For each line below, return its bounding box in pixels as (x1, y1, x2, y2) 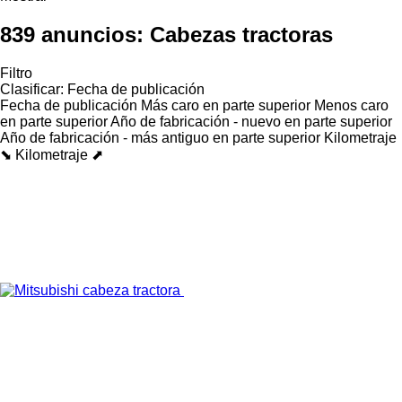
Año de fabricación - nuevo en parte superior (110, 113, 392, 129)
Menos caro (314, 97, 389, 113)
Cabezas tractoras (150, 22, 333, 47)
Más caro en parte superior (141, 97, 310, 113)
